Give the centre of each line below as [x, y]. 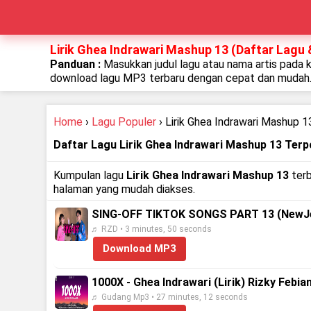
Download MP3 [140, 249]
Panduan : [76, 64]
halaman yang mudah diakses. [125, 189]
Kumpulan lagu [90, 175]
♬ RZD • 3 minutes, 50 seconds [152, 229]
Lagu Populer [124, 122]
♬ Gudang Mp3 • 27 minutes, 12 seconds [170, 297]
